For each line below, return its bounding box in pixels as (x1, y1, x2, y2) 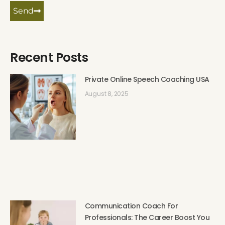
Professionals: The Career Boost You (84, 212, 210, 222)
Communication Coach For (84, 201, 178, 211)
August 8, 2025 (84, 89, 129, 98)
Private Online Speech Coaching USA (84, 74, 209, 85)
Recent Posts (10, 49, 88, 67)
